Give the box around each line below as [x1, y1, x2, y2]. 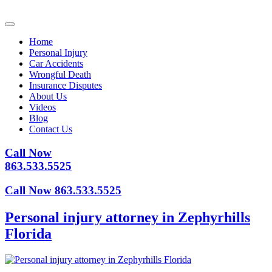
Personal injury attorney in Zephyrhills [5, 209, 250, 226]
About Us [29, 91, 67, 101]
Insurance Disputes [29, 80, 102, 90]
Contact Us [29, 124, 72, 134]
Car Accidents [29, 58, 83, 69]
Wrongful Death [29, 69, 91, 80]
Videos [29, 102, 56, 112]
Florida [5, 226, 52, 242]
